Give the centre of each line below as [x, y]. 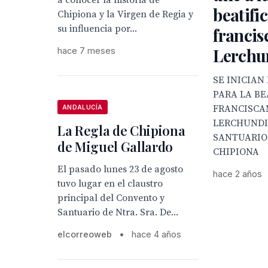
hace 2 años [238, 173]
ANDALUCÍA [83, 107]
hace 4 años [156, 234]
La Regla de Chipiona [121, 130]
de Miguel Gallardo [115, 147]
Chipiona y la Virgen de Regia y [125, 14]
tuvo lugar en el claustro [110, 184]
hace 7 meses [86, 51]
